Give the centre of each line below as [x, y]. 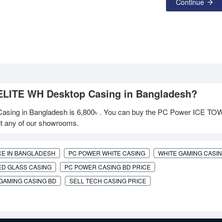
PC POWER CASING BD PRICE [108, 167]
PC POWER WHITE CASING [107, 153]
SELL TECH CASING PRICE [108, 181]
